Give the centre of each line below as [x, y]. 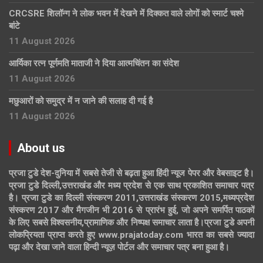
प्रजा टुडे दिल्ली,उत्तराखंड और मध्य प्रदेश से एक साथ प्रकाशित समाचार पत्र [131, 185]
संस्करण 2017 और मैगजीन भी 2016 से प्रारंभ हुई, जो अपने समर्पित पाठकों [131, 210]
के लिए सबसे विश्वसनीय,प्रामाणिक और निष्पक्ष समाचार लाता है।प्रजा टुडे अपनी [131, 222]
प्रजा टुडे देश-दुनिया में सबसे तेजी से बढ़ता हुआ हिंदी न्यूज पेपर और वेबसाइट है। [131, 173]
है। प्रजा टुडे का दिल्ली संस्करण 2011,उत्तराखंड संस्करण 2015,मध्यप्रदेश [131, 198]
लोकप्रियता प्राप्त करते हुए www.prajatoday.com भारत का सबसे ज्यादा [131, 235]
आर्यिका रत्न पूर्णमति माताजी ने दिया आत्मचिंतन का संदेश [94, 63]
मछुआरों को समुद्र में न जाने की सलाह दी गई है [81, 101]
